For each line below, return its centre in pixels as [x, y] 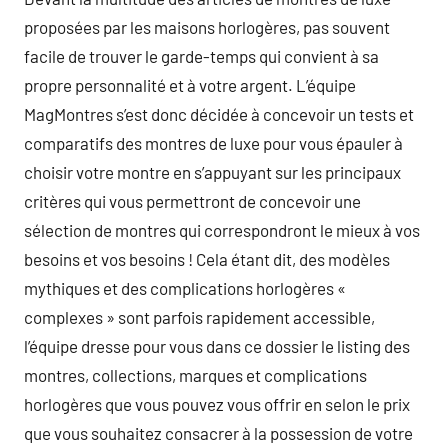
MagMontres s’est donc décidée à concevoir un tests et [219, 113]
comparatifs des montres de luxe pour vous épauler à [213, 142]
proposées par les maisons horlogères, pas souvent [207, 26]
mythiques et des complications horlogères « [185, 287]
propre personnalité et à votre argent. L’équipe [190, 84]
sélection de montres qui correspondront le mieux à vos [222, 229]
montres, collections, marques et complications [195, 374]
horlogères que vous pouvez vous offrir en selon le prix [217, 403]
